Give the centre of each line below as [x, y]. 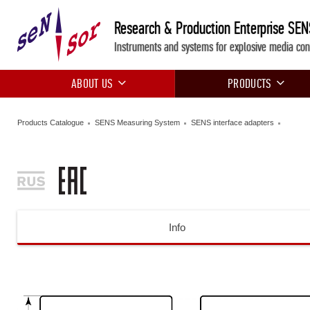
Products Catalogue [51, 122]
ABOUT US [92, 84]
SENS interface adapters [232, 122]
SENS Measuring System [137, 122]
